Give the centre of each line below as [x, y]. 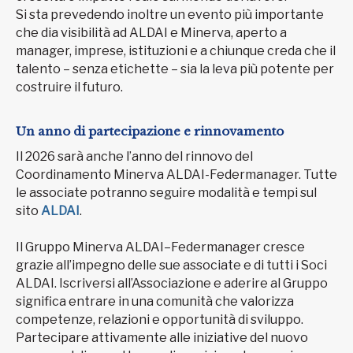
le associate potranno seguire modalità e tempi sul [166, 193]
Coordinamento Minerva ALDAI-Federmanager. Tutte [176, 175]
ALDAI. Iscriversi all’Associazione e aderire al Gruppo [172, 284]
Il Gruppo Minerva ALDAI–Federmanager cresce [160, 247]
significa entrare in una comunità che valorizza [155, 302]
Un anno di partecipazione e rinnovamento [150, 131]
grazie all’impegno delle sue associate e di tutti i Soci [171, 266]
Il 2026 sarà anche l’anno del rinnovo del [134, 157]
